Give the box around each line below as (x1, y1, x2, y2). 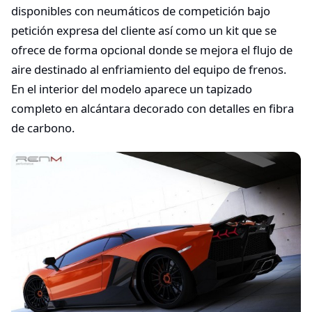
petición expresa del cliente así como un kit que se (11, 22, 276, 39)
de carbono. (11, 120, 75, 136)
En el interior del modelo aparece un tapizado (11, 81, 252, 97)
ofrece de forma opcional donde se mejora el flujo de (11, 42, 292, 58)
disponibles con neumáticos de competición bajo (11, 3, 270, 19)
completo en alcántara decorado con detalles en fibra (11, 100, 294, 117)
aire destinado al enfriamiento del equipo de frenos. (11, 61, 286, 78)
